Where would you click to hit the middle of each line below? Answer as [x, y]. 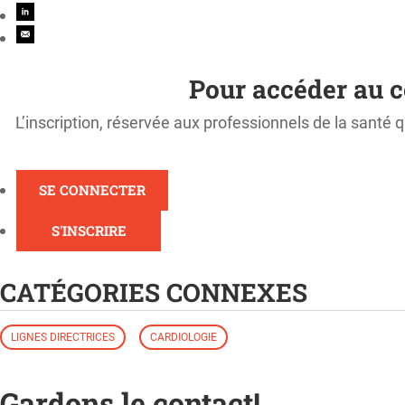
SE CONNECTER [92, 189]
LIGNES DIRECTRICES [63, 337]
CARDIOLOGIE [184, 337]
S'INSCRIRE [89, 230]
